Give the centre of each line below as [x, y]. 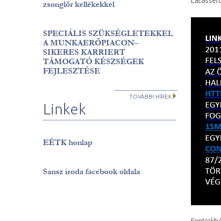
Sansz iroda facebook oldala [92, 171]
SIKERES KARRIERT [84, 52]
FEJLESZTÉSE [72, 71]
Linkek [64, 109]
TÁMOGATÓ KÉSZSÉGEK [93, 61]
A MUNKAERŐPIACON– [91, 43]
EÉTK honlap [68, 142]
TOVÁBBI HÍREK [150, 96]
